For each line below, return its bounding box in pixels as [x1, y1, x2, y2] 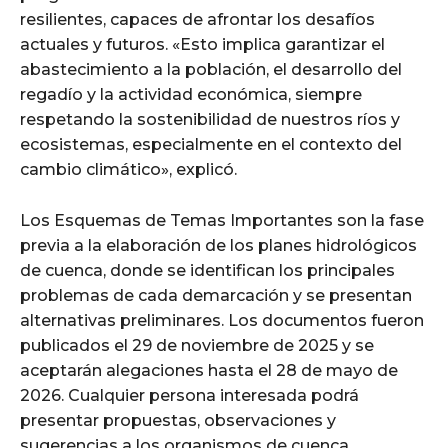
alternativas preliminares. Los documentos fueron [20, 310, 424, 330]
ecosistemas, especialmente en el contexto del [20, 134, 402, 154]
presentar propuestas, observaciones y [20, 410, 336, 430]
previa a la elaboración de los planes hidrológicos [20, 235, 417, 255]
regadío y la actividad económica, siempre [20, 84, 362, 104]
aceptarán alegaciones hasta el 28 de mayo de [20, 360, 398, 380]
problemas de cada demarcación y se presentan [20, 285, 412, 305]
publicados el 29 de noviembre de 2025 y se [20, 335, 374, 355]
